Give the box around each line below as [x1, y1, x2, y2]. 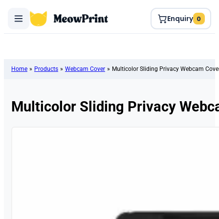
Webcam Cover [65, 65, 105, 72]
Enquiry [167, 14, 193, 23]
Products [34, 65, 58, 72]
